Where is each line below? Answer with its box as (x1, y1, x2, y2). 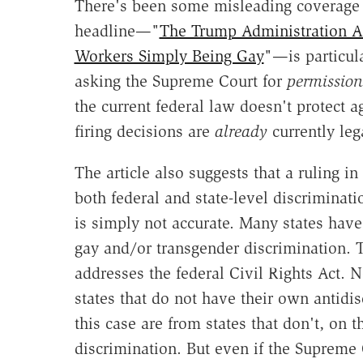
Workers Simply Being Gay (74, 45, 264, 66)
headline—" (74, 20, 160, 41)
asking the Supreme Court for (74, 70, 287, 91)
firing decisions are (74, 121, 215, 141)
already (214, 121, 267, 141)
